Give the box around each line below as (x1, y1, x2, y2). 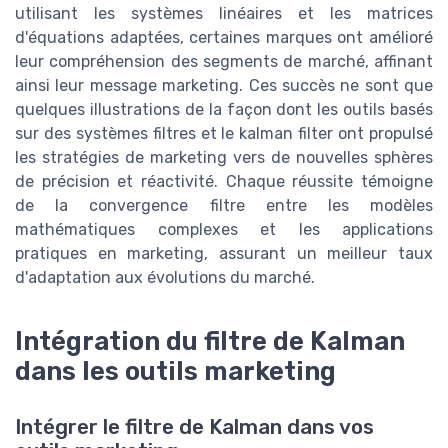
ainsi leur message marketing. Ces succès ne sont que (15, 75, 433, 95)
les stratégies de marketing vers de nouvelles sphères (15, 147, 433, 167)
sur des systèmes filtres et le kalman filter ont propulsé (15, 123, 433, 143)
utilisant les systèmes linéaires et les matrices (15, 3, 433, 23)
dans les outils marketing (15, 355, 336, 386)
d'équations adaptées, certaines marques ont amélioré (15, 27, 433, 47)
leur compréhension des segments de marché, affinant (15, 51, 433, 71)
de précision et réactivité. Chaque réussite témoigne (15, 171, 433, 191)
